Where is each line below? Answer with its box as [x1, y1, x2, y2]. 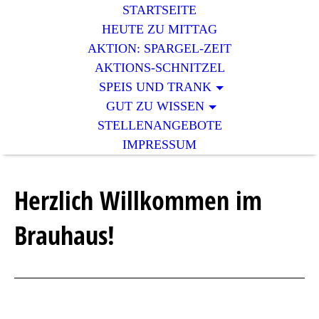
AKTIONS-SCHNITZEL [94, 61, 225, 75]
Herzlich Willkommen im [14, 183, 262, 218]
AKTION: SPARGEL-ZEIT [88, 41, 231, 56]
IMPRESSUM [122, 137, 197, 152]
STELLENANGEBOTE [97, 118, 222, 132]
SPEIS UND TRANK [99, 80, 212, 94]
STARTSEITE [122, 3, 197, 17]
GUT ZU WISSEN [106, 99, 205, 113]
